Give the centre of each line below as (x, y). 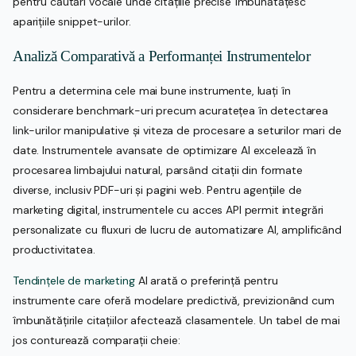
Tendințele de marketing (74, 280)
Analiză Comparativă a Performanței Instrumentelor (162, 56)
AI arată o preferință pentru (206, 280)
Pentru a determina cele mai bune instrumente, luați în (152, 90)
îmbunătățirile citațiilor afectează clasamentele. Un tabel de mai (176, 320)
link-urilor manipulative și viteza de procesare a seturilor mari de (177, 130)
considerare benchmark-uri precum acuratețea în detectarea (171, 110)
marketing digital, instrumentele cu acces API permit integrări (168, 209)
